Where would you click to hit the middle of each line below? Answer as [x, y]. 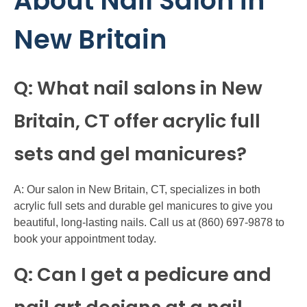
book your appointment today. [85, 239]
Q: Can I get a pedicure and [143, 275]
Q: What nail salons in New [138, 88]
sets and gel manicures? [130, 154]
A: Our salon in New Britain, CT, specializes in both [137, 190]
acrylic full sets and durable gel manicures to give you [143, 206]
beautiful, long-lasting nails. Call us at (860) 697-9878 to [149, 223]
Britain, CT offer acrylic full [137, 121]
